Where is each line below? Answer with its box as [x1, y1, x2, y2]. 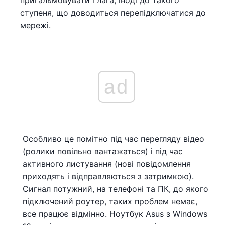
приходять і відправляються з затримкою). [23, 171, 194, 181]
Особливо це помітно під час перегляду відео [23, 133, 204, 144]
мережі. [20, 20, 51, 30]
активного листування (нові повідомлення [23, 158, 191, 169]
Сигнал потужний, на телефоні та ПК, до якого [23, 183, 208, 194]
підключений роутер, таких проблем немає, [23, 196, 197, 206]
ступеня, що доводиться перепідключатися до [20, 8, 206, 18]
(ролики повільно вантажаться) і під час [23, 146, 183, 156]
